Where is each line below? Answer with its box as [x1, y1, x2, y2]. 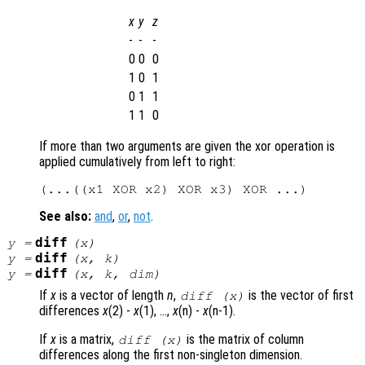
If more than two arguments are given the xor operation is [39, 139, 335, 155]
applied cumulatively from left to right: [39, 154, 235, 170]
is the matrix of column [183, 332, 305, 348]
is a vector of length [56, 288, 167, 304]
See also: [39, 209, 91, 225]
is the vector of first [245, 288, 354, 304]
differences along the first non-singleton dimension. [39, 347, 302, 363]
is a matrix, [56, 332, 117, 348]
